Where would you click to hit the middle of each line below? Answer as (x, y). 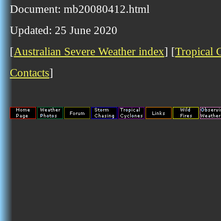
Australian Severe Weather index (89, 51)
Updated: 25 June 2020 (64, 30)
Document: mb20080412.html (80, 9)
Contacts (30, 73)
